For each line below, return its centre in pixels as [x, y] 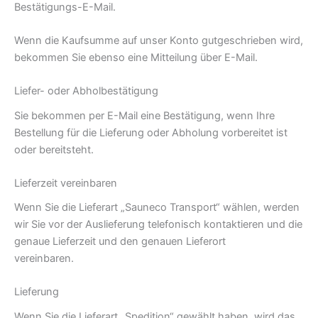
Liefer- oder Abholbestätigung [86, 91]
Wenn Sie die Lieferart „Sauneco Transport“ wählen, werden [157, 208]
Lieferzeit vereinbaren [66, 183]
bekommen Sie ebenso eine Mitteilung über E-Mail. [136, 58]
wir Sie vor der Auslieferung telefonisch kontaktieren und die [158, 225]
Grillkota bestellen [119, 259]
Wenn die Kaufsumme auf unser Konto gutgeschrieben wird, [159, 41]
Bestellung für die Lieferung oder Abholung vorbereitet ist [151, 132]
